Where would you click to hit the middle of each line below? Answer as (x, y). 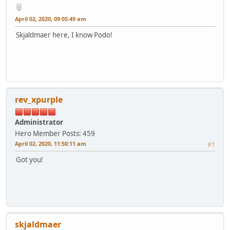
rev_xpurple (39, 100)
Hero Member (38, 134)
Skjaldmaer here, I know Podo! (64, 35)
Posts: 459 (79, 134)
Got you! (30, 160)
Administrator (39, 122)
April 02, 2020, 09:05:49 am (51, 19)
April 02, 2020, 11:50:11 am (51, 144)
